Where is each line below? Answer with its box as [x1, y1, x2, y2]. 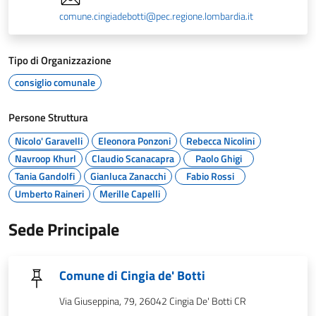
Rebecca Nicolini [186, 133, 255, 148]
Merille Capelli [99, 186, 160, 201]
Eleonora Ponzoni [98, 133, 171, 148]
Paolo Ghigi [195, 151, 242, 166]
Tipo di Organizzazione [8, 52, 111, 68]
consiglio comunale [15, 75, 95, 90]
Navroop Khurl [15, 151, 76, 166]
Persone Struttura [8, 109, 88, 126]
